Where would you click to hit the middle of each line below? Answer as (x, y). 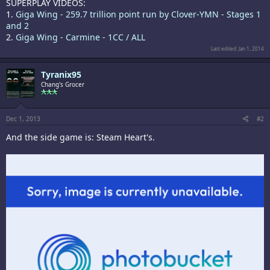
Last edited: (225, 48)
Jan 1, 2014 (251, 48)
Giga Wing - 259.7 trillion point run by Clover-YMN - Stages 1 (138, 14)
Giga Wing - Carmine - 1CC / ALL (80, 37)
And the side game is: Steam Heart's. (80, 137)
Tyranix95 (61, 74)
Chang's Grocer (63, 84)
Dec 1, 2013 (23, 118)
